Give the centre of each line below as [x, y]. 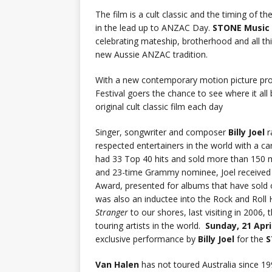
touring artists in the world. [150, 226]
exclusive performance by [147, 239]
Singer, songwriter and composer [162, 132]
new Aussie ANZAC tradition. [151, 55]
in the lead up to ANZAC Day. [154, 28]
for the [250, 239]
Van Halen [117, 265]
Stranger [112, 212]
